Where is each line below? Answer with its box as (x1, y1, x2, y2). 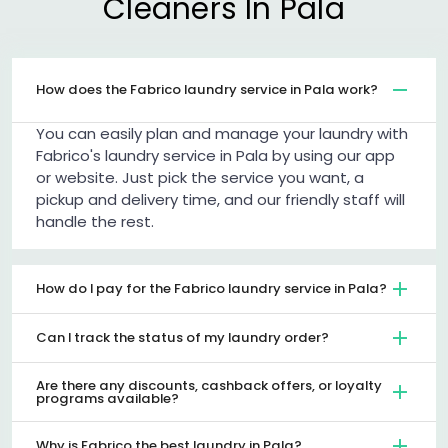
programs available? (36, 388, 179, 408)
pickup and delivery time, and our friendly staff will (36, 188, 405, 210)
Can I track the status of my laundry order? (36, 328, 329, 348)
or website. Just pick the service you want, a (36, 166, 364, 188)
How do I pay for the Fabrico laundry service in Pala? (36, 279, 387, 299)
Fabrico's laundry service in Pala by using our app (36, 144, 395, 166)
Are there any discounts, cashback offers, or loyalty (36, 375, 382, 395)
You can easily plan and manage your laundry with (36, 122, 408, 144)
